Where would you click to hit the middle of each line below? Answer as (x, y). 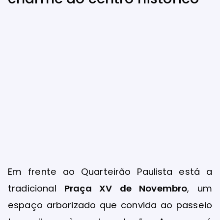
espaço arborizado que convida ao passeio (110, 205)
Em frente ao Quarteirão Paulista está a (110, 172)
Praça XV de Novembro (126, 189)
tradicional (36, 189)
